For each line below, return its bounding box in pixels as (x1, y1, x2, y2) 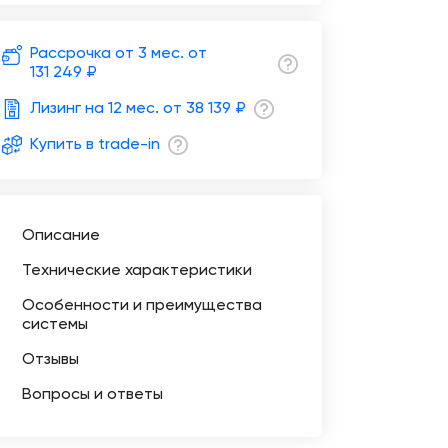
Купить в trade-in (29, 136, 160, 153)
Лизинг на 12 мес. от (29, 100, 186, 117)
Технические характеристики (21, 263, 252, 279)
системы (21, 317, 88, 333)
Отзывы (21, 352, 79, 368)
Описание (21, 228, 100, 244)
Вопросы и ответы (21, 387, 163, 403)
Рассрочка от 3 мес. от (29, 46, 207, 62)
